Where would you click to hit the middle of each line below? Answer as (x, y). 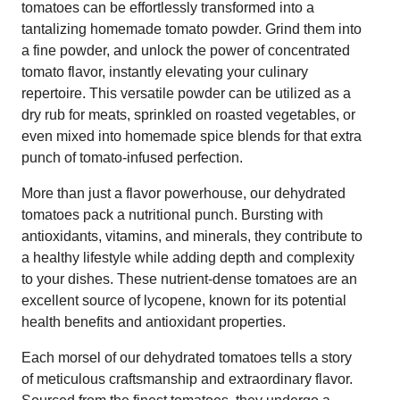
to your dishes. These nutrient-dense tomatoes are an (189, 279)
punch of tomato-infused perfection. (132, 157)
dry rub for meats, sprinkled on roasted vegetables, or (188, 114)
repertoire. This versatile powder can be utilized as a (186, 93)
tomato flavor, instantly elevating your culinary (165, 71)
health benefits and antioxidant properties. (154, 321)
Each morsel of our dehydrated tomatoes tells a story (187, 357)
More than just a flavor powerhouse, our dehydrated (183, 193)
